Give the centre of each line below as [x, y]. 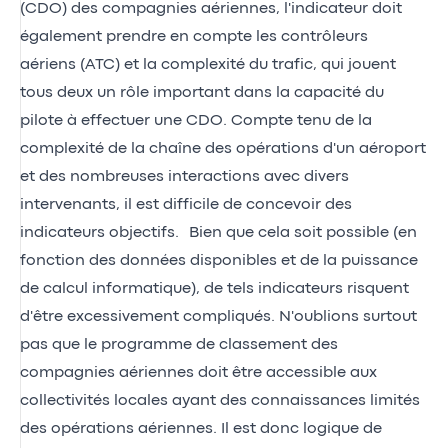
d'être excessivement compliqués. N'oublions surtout [218, 316]
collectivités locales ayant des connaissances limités [220, 400]
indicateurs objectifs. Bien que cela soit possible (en [218, 232]
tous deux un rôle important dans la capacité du [202, 92]
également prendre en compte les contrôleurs [194, 36]
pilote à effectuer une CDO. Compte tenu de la [196, 120]
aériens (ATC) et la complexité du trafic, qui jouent [208, 64]
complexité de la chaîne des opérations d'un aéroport [223, 148]
